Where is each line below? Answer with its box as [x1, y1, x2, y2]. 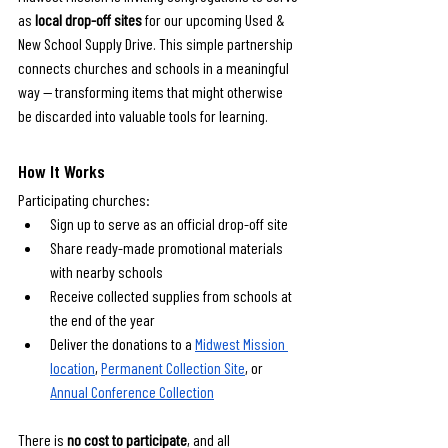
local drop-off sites [35, 10, 142, 29]
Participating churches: [18, 190, 150, 209]
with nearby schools [50, 262, 163, 281]
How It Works [18, 160, 105, 182]
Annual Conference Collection [50, 382, 214, 401]
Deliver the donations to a [50, 334, 195, 353]
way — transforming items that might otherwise [18, 82, 286, 101]
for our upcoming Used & [142, 10, 288, 29]
